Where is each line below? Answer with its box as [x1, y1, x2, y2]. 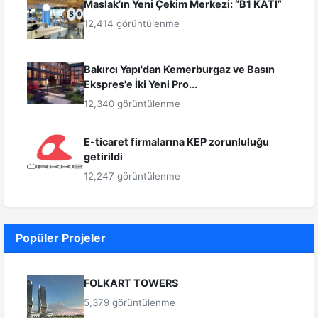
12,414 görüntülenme [84, 18, 180, 30]
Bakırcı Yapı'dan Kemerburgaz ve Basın [84, 63, 275, 76]
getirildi [84, 150, 123, 163]
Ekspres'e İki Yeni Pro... [84, 78, 197, 91]
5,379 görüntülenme [84, 297, 175, 309]
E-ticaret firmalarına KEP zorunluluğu [84, 136, 269, 148]
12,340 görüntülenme [84, 98, 180, 110]
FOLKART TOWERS [84, 277, 178, 290]
